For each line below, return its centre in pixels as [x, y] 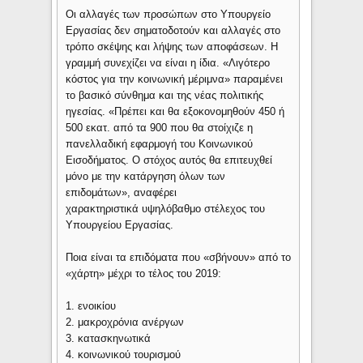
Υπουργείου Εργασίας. [120, 225]
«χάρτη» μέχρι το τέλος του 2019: [144, 274]
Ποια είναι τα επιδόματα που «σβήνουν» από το [179, 258]
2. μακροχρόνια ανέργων [125, 322]
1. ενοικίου [91, 306]
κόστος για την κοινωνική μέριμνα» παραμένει [175, 79]
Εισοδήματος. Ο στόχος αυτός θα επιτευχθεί [169, 160]
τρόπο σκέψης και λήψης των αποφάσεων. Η [172, 47]
